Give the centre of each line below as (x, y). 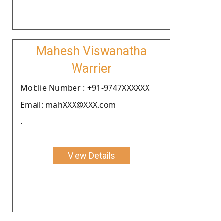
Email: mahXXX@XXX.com (68, 104)
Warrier (91, 68)
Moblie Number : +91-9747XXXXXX (85, 88)
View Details (91, 155)
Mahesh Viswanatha (91, 51)
